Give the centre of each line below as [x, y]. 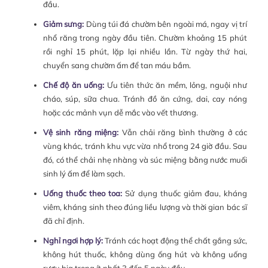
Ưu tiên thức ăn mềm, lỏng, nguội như [176, 85]
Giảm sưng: [63, 24]
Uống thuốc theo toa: [83, 193]
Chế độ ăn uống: [74, 85]
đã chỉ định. [63, 220]
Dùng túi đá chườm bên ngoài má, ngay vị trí [166, 24]
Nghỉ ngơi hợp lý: [73, 240]
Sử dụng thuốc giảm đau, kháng [185, 193]
